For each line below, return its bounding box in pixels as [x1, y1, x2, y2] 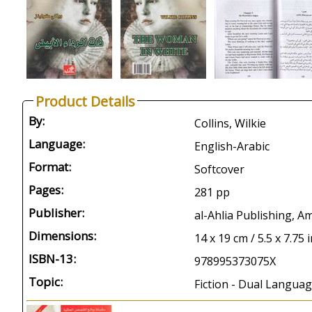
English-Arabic [194, 139, 270, 154]
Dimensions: [29, 228, 96, 244]
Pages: [29, 182, 63, 198]
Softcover [194, 162, 244, 177]
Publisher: [29, 205, 84, 221]
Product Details [36, 92, 135, 111]
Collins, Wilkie [194, 116, 266, 131]
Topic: [29, 274, 63, 290]
